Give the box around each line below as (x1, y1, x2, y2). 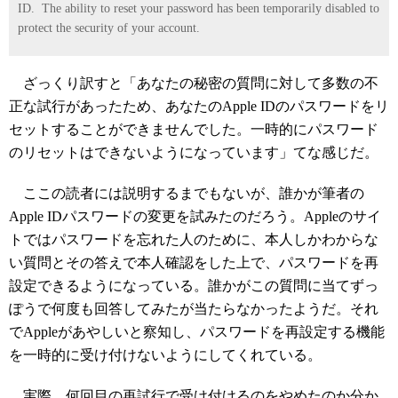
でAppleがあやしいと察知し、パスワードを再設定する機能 (9, 324, 385, 339)
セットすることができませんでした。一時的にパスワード (9, 122, 378, 137)
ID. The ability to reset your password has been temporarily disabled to (18, 2, 379, 15)
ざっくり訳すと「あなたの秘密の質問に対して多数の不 (9, 76, 378, 91)
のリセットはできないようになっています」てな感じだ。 (9, 145, 378, 160)
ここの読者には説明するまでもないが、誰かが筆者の (9, 186, 364, 201)
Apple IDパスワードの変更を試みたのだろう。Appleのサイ (9, 209, 381, 224)
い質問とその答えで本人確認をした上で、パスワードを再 (9, 255, 378, 270)
